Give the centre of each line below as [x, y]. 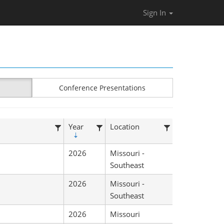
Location [124, 126]
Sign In [155, 12]
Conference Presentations [102, 88]
